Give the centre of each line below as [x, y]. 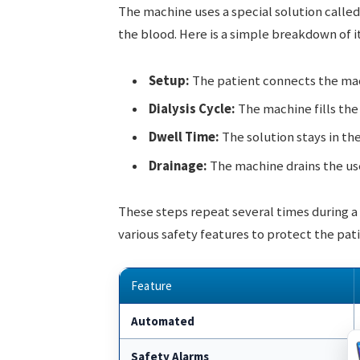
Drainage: [178, 166]
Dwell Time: [184, 137]
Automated [162, 321]
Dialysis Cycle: [192, 109]
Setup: [169, 80]
